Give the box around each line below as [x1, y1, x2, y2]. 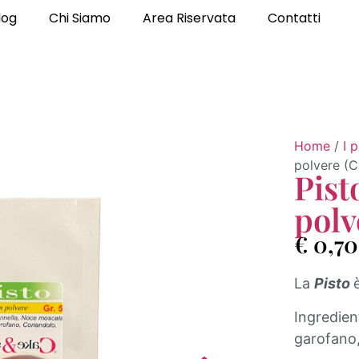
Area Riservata [142, 9, 236, 27]
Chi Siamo [48, 9, 111, 27]
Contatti [267, 9, 321, 27]
